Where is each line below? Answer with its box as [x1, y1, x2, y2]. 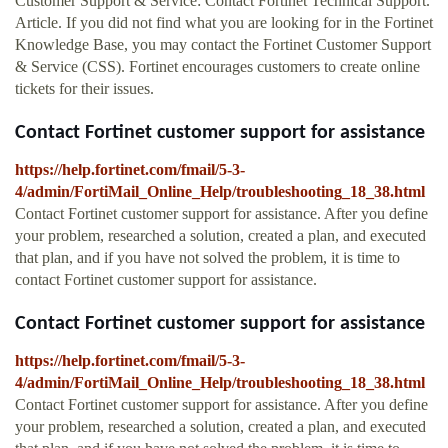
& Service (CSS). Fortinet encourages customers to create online [15, 58, 420, 76]
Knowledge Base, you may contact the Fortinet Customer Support [15, 36, 431, 54]
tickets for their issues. [15, 80, 154, 98]
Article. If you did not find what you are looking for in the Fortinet [15, 14, 433, 32]
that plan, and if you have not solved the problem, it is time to [15, 249, 400, 267]
